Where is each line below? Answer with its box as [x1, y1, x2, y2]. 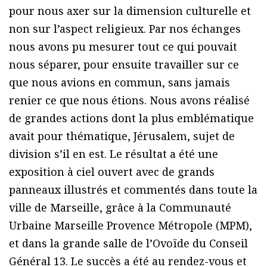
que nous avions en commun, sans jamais [9, 75, 230, 90]
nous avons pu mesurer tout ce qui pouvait [9, 39, 237, 54]
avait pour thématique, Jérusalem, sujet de [9, 129, 235, 144]
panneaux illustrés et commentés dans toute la [9, 182, 257, 197]
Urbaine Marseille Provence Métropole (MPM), [9, 218, 252, 233]
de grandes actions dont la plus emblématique [9, 111, 254, 126]
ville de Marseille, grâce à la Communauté [9, 200, 231, 215]
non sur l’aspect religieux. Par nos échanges [9, 21, 241, 36]
